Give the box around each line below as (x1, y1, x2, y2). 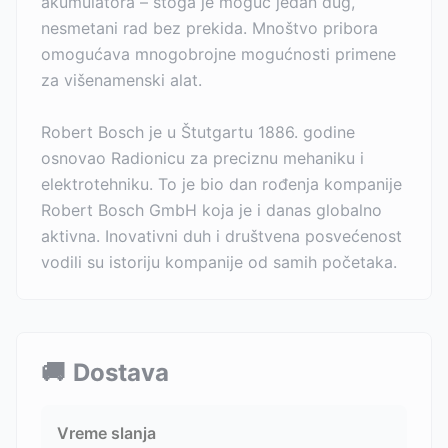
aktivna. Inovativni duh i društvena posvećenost (41, 226, 402, 246)
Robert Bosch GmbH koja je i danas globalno (41, 200, 382, 220)
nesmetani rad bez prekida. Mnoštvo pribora (41, 18, 378, 38)
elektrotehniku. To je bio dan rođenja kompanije (41, 174, 402, 194)
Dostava (73, 358, 169, 387)
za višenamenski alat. (41, 70, 202, 90)
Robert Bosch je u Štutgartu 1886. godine (41, 122, 355, 142)
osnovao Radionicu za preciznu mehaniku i (41, 148, 364, 168)
